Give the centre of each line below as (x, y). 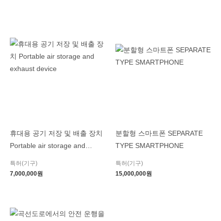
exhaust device (33, 158)
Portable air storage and (48, 146)
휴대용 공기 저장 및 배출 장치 (56, 134)
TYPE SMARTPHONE (149, 146)
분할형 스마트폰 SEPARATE (159, 134)
